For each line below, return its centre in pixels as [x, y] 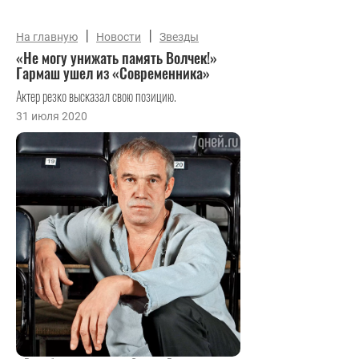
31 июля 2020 [52, 116]
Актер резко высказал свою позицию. [96, 96]
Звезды [179, 37]
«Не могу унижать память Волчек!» [117, 58]
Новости [119, 37]
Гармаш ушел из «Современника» [113, 73]
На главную [47, 37]
